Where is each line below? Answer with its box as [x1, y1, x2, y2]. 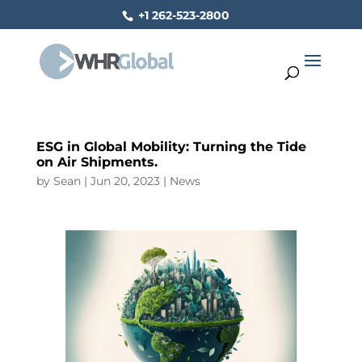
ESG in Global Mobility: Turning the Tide [36, 139, 306, 154]
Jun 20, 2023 [90, 174, 160, 188]
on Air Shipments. [36, 154, 158, 170]
